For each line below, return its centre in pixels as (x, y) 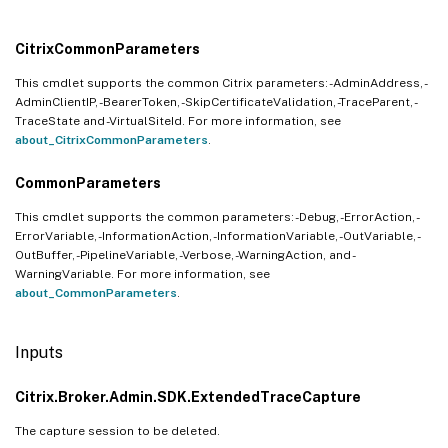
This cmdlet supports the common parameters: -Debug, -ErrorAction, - (217, 216)
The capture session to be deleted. (117, 430)
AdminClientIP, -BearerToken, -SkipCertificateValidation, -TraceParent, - (216, 101)
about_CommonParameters (96, 292)
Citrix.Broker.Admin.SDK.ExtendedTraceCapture (188, 396)
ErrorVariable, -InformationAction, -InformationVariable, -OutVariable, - (218, 235)
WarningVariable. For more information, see (142, 273)
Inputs (39, 352)
